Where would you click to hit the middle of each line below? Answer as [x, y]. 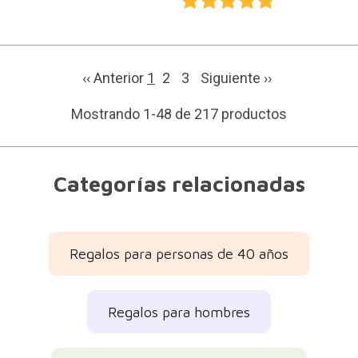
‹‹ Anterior [115, 78]
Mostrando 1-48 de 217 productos [179, 114]
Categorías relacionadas [179, 184]
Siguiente [232, 78]
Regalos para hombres [179, 312]
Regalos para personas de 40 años [179, 254]
